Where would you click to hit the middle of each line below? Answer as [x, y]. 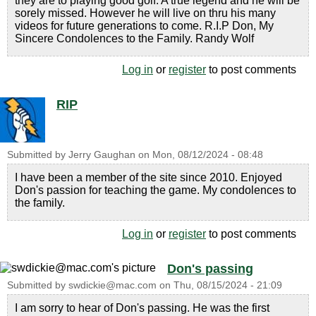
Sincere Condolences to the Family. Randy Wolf [134, 38]
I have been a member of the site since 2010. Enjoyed [148, 177]
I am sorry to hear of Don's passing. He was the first [142, 308]
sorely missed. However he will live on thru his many [145, 13]
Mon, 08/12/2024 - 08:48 [208, 154]
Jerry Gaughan [102, 154]
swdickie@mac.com [113, 285]
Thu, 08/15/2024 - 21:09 [228, 285]
